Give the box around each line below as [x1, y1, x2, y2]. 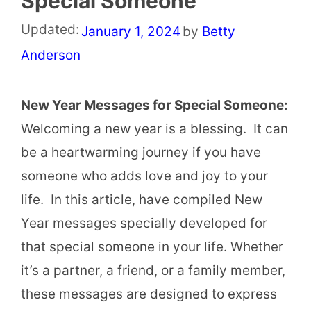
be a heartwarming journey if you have [21, 144, 261, 160]
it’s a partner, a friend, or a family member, [21, 262, 285, 278]
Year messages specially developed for [21, 215, 267, 231]
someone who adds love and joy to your [21, 167, 268, 184]
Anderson [21, 47, 81, 63]
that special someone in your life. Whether [21, 238, 283, 255]
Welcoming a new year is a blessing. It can [21, 120, 288, 137]
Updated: [21, 21, 79, 37]
